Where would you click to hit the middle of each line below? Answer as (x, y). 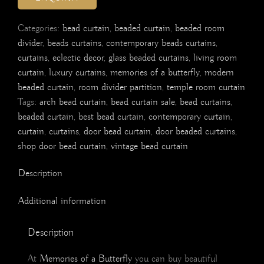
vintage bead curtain (149, 147)
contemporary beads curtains (161, 44)
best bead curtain (111, 117)
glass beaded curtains (148, 58)
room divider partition (120, 88)
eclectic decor (78, 58)
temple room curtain (206, 88)
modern (219, 73)
